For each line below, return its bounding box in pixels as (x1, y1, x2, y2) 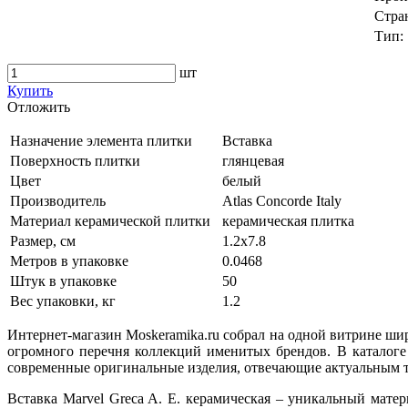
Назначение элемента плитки (10, 132, 192, 148)
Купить (7, 82, 53, 98)
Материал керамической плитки (10, 212, 210, 229)
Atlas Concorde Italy (222, 192, 342, 209)
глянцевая (222, 152, 284, 168)
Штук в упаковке (10, 272, 117, 289)
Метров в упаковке (10, 252, 128, 269)
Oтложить (7, 98, 70, 115)
